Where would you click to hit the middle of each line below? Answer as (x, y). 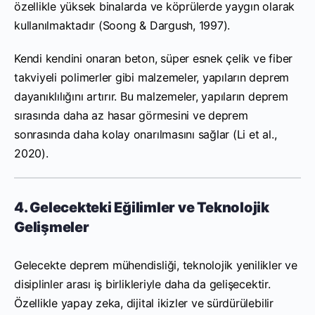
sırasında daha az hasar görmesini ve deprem (131, 115)
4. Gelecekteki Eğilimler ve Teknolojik (142, 207)
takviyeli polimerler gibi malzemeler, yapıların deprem (152, 77)
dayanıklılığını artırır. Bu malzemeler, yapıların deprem (151, 96)
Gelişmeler (52, 227)
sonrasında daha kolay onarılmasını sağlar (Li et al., (146, 134)
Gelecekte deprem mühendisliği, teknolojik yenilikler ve (156, 265)
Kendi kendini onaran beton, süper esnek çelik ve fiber (154, 58)
